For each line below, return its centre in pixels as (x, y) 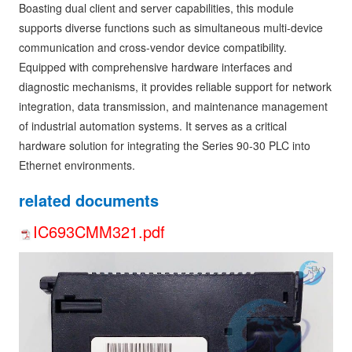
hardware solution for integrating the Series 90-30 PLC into (165, 145)
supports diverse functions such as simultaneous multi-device (171, 27)
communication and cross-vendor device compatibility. (153, 47)
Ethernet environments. (77, 165)
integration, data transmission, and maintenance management (173, 106)
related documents (89, 200)
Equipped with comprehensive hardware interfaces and (156, 67)
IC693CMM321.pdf (99, 231)
